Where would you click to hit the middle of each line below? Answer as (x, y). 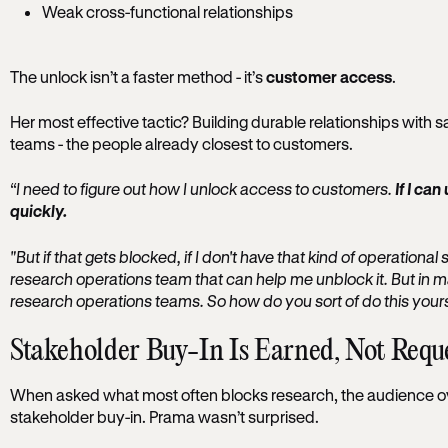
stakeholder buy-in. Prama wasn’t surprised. (164, 417)
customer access (328, 76)
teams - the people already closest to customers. (181, 143)
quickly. (38, 211)
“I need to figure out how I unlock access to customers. (202, 189)
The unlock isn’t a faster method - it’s (137, 76)
